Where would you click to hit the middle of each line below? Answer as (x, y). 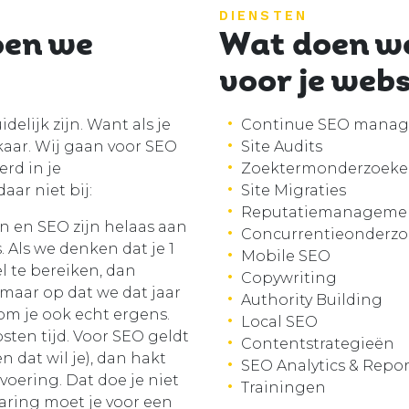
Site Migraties (294, 191)
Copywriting (289, 278)
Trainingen (283, 388)
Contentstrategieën (318, 344)
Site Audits (282, 147)
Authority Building (312, 300)
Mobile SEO (286, 257)
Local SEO (279, 322)
